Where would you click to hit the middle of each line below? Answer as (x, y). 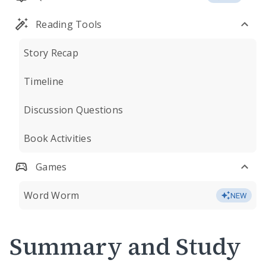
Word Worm (52, 195)
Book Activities (58, 138)
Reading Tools (69, 24)
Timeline (44, 81)
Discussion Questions (73, 110)
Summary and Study (125, 246)
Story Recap (51, 53)
